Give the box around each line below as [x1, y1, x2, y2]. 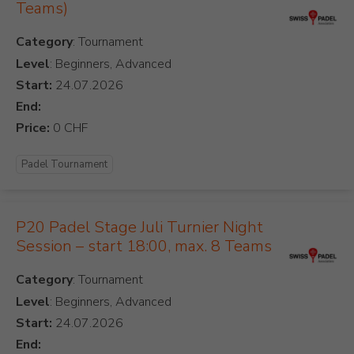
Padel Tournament [21, 157, 107, 172]
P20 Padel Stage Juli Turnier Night [16, 217, 263, 239]
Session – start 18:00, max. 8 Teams [16, 235, 272, 258]
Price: [16, 119, 50, 137]
